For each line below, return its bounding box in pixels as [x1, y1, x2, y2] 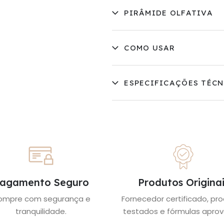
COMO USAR [124, 42, 175, 52]
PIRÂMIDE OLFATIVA [124, 7, 213, 17]
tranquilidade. [15, 205, 66, 216]
